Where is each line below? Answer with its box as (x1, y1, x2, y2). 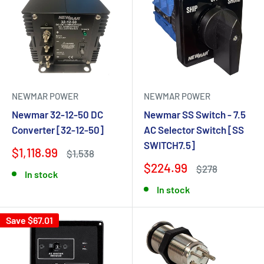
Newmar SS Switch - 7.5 (144, 108, 246, 120)
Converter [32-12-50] (12, 124, 104, 136)
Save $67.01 (6, 214, 53, 226)
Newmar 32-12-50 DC (12, 108, 103, 120)
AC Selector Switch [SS (144, 124, 244, 136)
